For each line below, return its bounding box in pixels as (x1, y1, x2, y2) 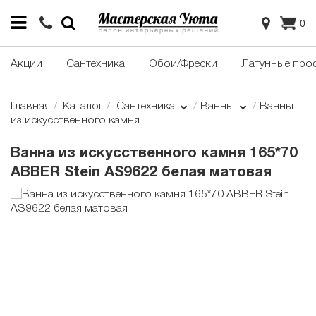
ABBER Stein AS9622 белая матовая (11, 166, 272, 180)
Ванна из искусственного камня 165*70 (11, 147, 298, 161)
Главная (11, 102, 50, 112)
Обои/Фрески (149, 59, 217, 70)
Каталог (63, 102, 104, 112)
